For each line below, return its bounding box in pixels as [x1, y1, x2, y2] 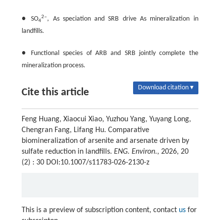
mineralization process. [21, 62, 85, 70]
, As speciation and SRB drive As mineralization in [47, 15, 198, 23]
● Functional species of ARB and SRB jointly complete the [21, 50, 198, 57]
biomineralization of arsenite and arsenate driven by [21, 137, 189, 145]
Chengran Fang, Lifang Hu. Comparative [21, 126, 149, 135]
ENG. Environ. [113, 148, 157, 156]
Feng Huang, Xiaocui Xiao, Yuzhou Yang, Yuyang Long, [21, 115, 191, 124]
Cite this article [21, 87, 89, 99]
